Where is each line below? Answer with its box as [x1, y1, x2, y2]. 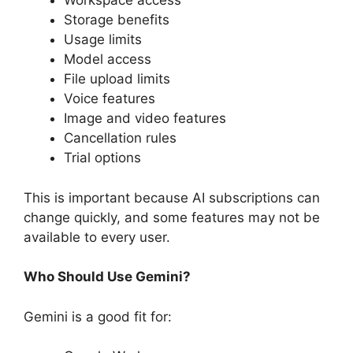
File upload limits [64, 71, 170, 87]
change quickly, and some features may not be [24, 209, 320, 225]
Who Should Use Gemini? [24, 269, 191, 285]
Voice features [64, 91, 155, 107]
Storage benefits [64, 12, 169, 28]
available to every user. [24, 229, 170, 245]
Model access [64, 51, 151, 68]
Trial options [64, 150, 141, 166]
